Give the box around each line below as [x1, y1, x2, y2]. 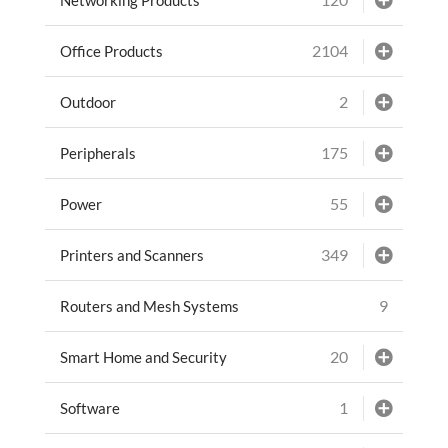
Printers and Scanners [59, 245, 204, 264]
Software [59, 398, 120, 417]
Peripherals [59, 143, 136, 162]
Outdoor [59, 92, 116, 111]
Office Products [59, 41, 163, 60]
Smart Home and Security [59, 347, 227, 366]
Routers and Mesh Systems [59, 296, 239, 315]
